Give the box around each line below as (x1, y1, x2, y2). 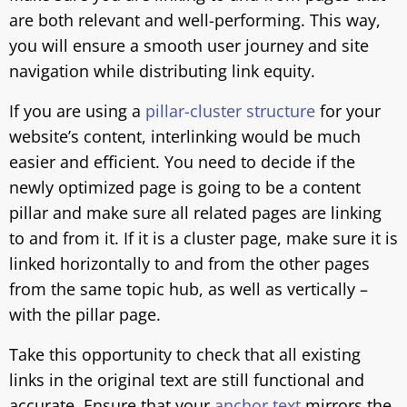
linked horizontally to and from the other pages (9, 253, 370, 274)
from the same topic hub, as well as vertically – (9, 278, 368, 300)
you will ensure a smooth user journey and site (9, 35, 369, 56)
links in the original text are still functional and (9, 369, 364, 391)
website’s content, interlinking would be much (9, 125, 361, 147)
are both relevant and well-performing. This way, (9, 9, 381, 31)
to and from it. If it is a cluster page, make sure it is (9, 227, 398, 249)
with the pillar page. (9, 303, 161, 325)
